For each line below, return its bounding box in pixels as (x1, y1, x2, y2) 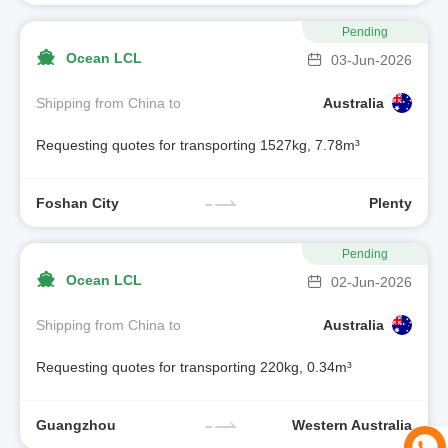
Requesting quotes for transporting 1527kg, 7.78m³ (36, 137, 360, 154)
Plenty (369, 194, 412, 211)
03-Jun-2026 (331, 52, 412, 68)
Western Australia (292, 416, 412, 433)
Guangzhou (36, 416, 116, 433)
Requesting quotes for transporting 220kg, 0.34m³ (36, 359, 352, 376)
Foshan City (36, 194, 119, 211)
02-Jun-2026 (331, 274, 412, 290)
